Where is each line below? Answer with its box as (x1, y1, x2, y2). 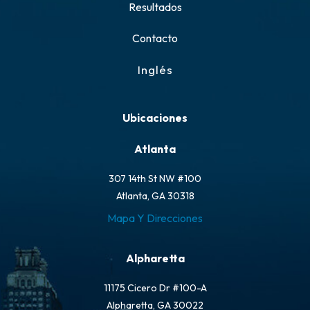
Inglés (137, 62, 173, 77)
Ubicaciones (122, 111, 188, 125)
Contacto (132, 31, 178, 45)
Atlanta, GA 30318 (116, 190, 194, 202)
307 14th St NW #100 (109, 172, 201, 185)
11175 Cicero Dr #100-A (103, 282, 207, 294)
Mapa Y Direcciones (107, 211, 203, 225)
